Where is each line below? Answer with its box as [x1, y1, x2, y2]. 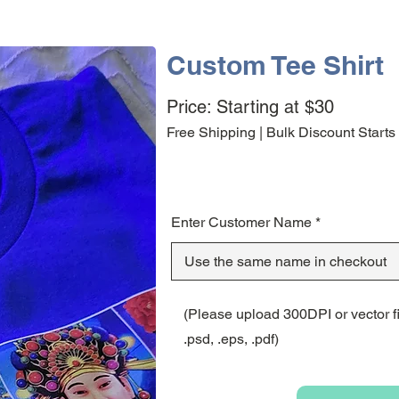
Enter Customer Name [171, 214, 312, 232]
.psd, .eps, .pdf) [183, 330, 279, 348]
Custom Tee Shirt [167, 49, 384, 82]
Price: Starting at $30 [167, 96, 334, 118]
